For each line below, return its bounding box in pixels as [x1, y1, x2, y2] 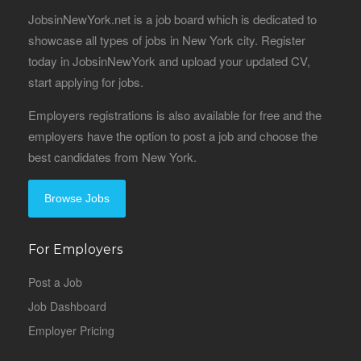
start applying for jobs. [28, 73, 143, 90]
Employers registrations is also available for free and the [28, 106, 322, 123]
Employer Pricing [28, 322, 114, 338]
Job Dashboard [28, 298, 106, 314]
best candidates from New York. [28, 148, 197, 165]
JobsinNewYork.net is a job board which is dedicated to [28, 10, 317, 27]
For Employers [28, 242, 122, 257]
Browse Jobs [44, 192, 110, 205]
